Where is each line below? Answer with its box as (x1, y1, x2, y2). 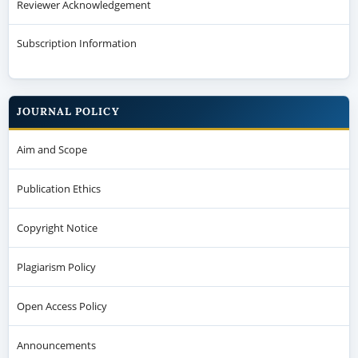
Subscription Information (16, 36, 137, 51)
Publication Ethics (16, 181, 101, 197)
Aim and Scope (16, 142, 87, 157)
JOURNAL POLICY (16, 105, 120, 119)
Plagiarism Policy (16, 260, 96, 275)
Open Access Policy (16, 299, 107, 314)
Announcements (16, 338, 96, 353)
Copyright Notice (16, 221, 97, 236)
